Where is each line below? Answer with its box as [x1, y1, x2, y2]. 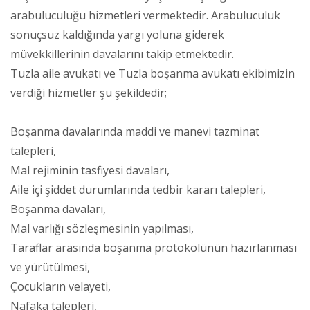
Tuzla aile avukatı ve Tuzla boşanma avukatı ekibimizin [10, 65, 295, 81]
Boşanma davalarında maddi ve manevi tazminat [10, 123, 259, 139]
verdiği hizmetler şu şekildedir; [10, 84, 167, 100]
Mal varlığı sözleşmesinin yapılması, [10, 220, 194, 236]
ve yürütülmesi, [10, 259, 90, 275]
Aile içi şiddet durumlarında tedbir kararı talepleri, [10, 181, 266, 197]
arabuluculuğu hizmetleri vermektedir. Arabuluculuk [10, 7, 280, 23]
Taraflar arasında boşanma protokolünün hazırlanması [10, 239, 297, 255]
